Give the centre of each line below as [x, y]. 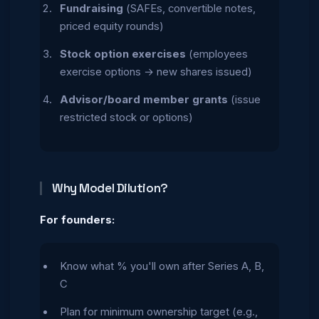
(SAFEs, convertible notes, [189, 8]
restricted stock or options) [126, 117]
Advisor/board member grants [144, 99]
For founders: [77, 220]
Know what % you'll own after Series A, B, [162, 266]
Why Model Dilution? [110, 188]
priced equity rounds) [112, 26]
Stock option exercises [123, 54]
